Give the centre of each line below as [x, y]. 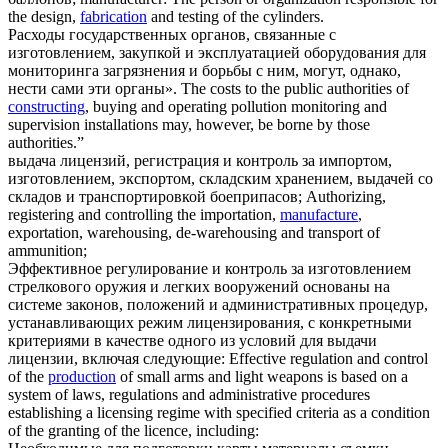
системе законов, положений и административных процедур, [218, 305]
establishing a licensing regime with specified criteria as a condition [219, 413]
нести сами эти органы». [92, 89]
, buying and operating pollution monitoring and [236, 107]
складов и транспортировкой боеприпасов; [155, 197]
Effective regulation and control [328, 359]
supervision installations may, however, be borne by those [189, 125]
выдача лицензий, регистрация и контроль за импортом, [200, 161]
